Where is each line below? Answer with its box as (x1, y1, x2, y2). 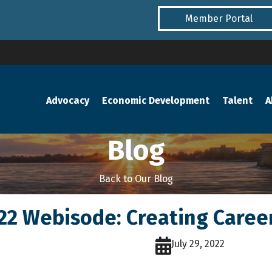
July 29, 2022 (171, 237, 225, 250)
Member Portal (185, 12, 253, 24)
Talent (222, 94, 253, 106)
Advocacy (46, 94, 90, 106)
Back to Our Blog (99, 172, 173, 185)
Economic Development (102, 94, 210, 106)
